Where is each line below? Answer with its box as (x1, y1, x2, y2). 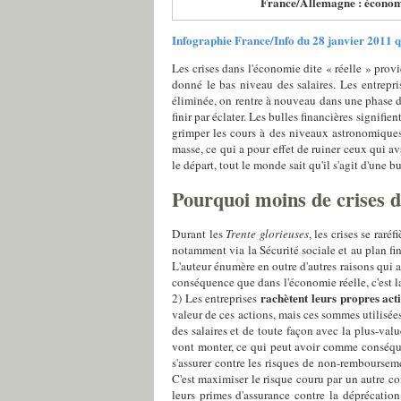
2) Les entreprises (172, 290, 261, 307)
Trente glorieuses (226, 226, 309, 243)
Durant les (172, 226, 226, 243)
